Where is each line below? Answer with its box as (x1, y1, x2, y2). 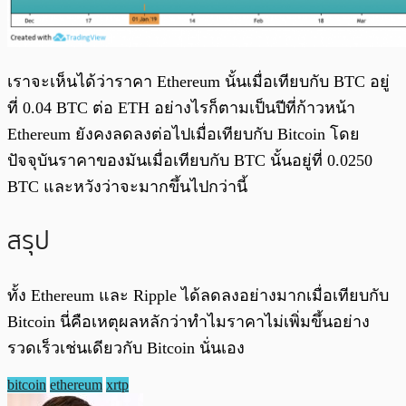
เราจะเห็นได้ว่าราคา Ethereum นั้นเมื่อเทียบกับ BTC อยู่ (7, 72, 390, 92)
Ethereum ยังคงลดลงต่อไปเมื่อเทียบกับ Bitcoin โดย (7, 125, 360, 144)
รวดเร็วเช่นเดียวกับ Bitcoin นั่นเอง (7, 338, 245, 357)
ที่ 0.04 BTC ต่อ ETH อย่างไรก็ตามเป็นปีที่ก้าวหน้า (7, 99, 355, 118)
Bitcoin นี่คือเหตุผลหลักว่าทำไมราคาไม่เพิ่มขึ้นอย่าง (7, 312, 370, 331)
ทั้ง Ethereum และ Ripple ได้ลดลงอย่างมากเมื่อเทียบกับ (7, 285, 389, 304)
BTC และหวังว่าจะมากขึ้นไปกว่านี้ (7, 178, 247, 197)
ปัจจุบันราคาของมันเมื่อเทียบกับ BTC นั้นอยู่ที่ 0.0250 (7, 151, 372, 170)
